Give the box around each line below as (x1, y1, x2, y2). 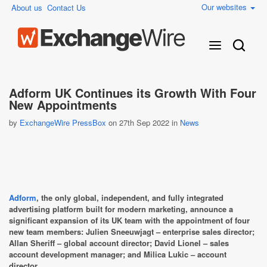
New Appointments (9, 96, 117, 113)
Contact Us (47, 2, 86, 13)
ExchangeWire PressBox (20, 117, 106, 128)
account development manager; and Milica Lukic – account (9, 249, 226, 260)
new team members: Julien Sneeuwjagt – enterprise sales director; (9, 226, 254, 237)
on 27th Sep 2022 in (106, 117, 180, 128)
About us (11, 2, 42, 13)
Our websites (201, 1, 249, 13)
